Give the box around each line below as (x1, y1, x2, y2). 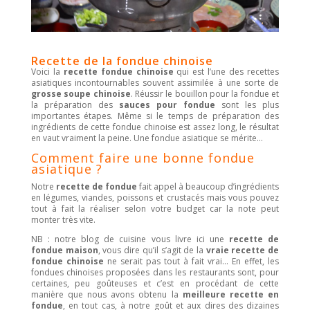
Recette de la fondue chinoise (30, 53, 213, 69)
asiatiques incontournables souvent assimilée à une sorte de (30, 76, 280, 89)
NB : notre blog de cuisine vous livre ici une (30, 232, 230, 245)
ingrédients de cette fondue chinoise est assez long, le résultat (30, 120, 280, 133)
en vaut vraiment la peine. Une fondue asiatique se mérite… (30, 131, 263, 144)
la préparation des (30, 98, 119, 111)
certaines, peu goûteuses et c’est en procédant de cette (30, 277, 280, 289)
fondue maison (30, 244, 98, 256)
